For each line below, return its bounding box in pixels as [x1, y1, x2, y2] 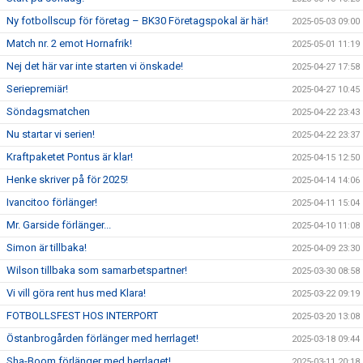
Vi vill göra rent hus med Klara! [6, 287, 146, 299]
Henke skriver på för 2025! [6, 173, 128, 186]
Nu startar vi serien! [6, 128, 95, 140]
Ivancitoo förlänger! [6, 196, 97, 208]
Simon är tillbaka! [6, 241, 87, 254]
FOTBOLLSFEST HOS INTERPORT [6, 310, 158, 322]
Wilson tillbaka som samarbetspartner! [6, 264, 187, 276]
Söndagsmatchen [6, 105, 90, 117]
